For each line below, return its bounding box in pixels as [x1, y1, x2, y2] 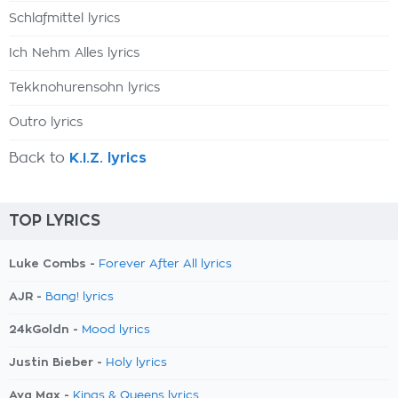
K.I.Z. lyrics [69, 151, 147, 165]
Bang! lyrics [45, 291, 114, 303]
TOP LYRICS [9, 213, 100, 228]
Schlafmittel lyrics [9, 12, 120, 25]
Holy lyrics [106, 357, 167, 369]
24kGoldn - [9, 323, 82, 335]
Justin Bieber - [9, 356, 106, 368]
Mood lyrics [82, 324, 150, 336]
